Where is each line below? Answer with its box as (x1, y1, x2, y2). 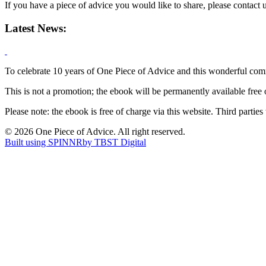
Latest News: (5, 21, 66, 34)
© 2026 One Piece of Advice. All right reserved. (5, 126, 185, 137)
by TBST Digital (83, 137, 146, 148)
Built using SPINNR (5, 137, 83, 148)
